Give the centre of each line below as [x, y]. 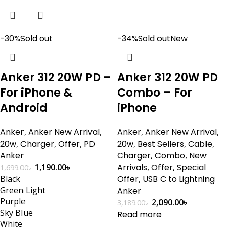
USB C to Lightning [179, 179]
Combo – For [155, 93]
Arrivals [132, 167]
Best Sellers [161, 144]
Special [191, 167]
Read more [139, 214]
